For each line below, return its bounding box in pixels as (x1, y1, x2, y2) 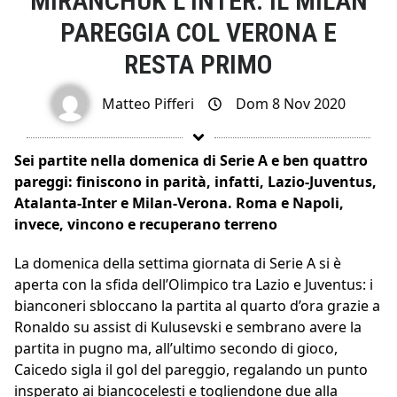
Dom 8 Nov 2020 (235, 94, 346, 114)
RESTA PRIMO (124, 48, 273, 80)
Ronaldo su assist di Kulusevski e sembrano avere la (14, 317, 362, 338)
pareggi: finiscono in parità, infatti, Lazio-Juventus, (14, 172, 377, 192)
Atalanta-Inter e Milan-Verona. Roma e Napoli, (14, 193, 344, 214)
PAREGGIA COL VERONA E (60, 16, 337, 48)
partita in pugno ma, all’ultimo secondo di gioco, (14, 339, 338, 359)
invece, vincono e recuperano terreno (14, 214, 277, 235)
